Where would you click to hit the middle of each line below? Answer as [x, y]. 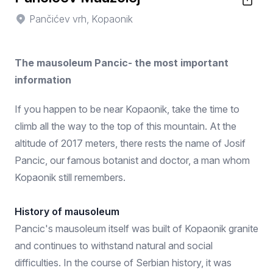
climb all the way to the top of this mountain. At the [126, 126]
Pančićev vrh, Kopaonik [81, 19]
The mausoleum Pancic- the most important [122, 63]
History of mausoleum [67, 211]
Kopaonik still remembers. [70, 177]
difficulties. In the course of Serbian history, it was [123, 263]
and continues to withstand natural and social [114, 246]
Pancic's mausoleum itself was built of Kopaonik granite [136, 229]
